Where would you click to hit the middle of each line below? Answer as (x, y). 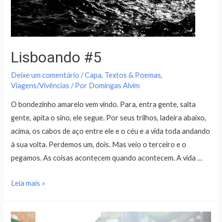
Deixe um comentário (45, 75)
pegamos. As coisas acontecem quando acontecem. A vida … (107, 158)
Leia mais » (28, 183)
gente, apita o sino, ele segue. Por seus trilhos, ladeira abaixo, (109, 118)
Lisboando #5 (56, 57)
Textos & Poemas (133, 75)
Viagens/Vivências (40, 85)
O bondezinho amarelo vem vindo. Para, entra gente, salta (104, 105)
